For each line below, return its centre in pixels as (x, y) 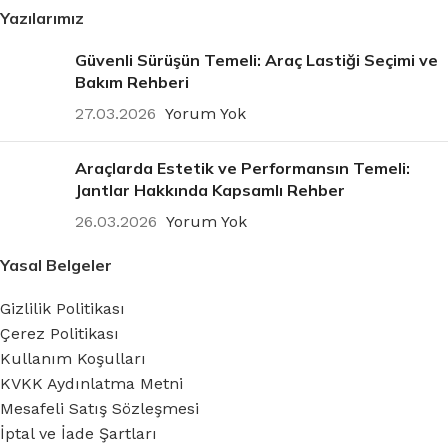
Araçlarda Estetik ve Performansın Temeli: (242, 167)
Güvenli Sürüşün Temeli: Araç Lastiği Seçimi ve (256, 59)
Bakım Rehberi (132, 81)
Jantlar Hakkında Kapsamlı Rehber (210, 189)
